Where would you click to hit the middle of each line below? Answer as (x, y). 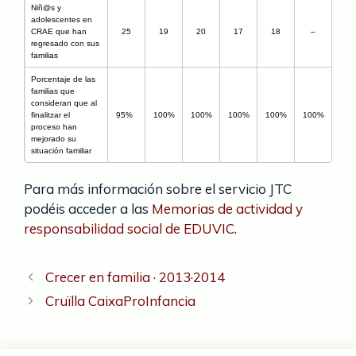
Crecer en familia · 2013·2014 (135, 277)
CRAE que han (59, 31)
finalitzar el (50, 114)
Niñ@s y (46, 7)
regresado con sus (65, 43)
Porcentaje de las (63, 79)
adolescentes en (62, 19)
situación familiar (61, 150)
